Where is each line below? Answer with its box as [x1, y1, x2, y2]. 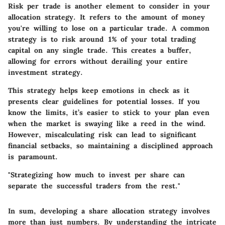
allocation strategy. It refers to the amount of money [8, 12, 205, 22]
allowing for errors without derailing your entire [8, 56, 188, 66]
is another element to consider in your [61, 1, 210, 11]
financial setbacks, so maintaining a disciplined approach [8, 141, 213, 150]
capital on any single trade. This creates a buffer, [8, 45, 191, 55]
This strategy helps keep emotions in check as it [8, 85, 189, 95]
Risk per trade [8, 1, 61, 11]
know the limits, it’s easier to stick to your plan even [8, 107, 209, 117]
